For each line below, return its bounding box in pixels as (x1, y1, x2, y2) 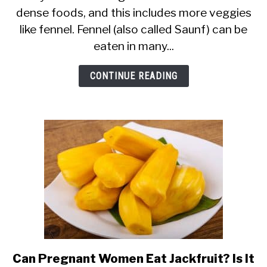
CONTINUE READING (89, 70, 178, 82)
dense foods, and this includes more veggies (15, 5, 252, 20)
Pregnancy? (133, 42, 201, 57)
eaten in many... (93, 39, 174, 53)
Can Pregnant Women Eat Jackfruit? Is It (13, 252, 254, 266)
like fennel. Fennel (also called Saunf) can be (20, 22, 247, 36)
